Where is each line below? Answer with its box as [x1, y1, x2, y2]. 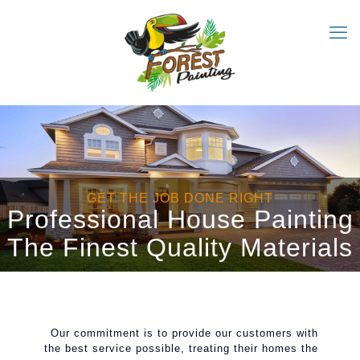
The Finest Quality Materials [7, 233, 353, 262]
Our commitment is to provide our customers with [50, 327, 318, 339]
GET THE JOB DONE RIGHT [87, 191, 273, 205]
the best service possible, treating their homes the [43, 342, 318, 354]
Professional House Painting [6, 205, 354, 234]
